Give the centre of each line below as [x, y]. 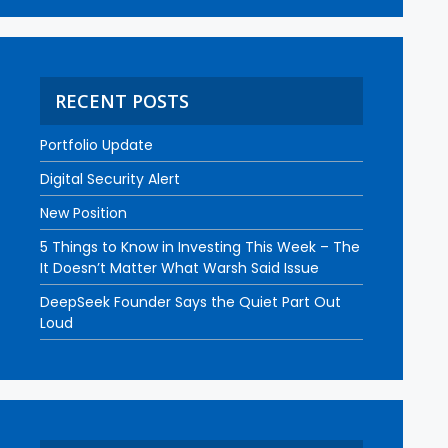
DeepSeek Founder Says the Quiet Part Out [190, 302]
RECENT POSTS [122, 101]
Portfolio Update [96, 145]
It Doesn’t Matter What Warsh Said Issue [179, 268]
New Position [83, 213]
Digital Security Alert [110, 179]
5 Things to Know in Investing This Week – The [200, 247]
